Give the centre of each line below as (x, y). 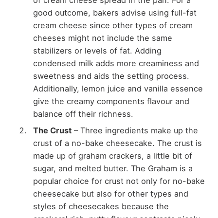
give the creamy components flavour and (111, 101)
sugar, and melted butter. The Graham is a (113, 168)
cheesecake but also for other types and (110, 193)
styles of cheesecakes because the (101, 206)
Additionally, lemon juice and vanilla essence (118, 88)
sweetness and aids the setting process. (111, 76)
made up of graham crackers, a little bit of (112, 155)
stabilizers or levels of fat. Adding (97, 50)
